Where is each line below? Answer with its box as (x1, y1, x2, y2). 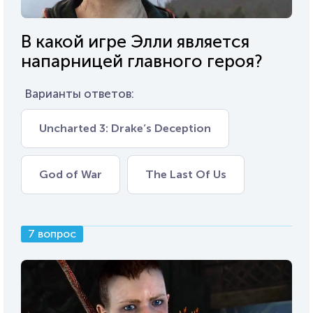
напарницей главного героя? (21, 50, 263, 72)
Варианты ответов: (24, 86, 134, 101)
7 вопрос (28, 226, 76, 240)
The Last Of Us (145, 167, 226, 181)
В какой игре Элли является (21, 30, 249, 52)
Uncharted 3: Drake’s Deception (39, 121, 211, 135)
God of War (39, 167, 102, 181)
